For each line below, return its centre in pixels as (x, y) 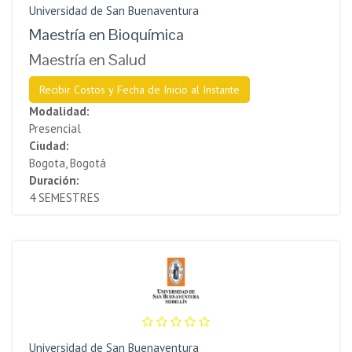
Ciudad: (49, 145)
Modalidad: (59, 111)
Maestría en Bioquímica (106, 34)
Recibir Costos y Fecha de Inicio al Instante (139, 89)
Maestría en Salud (88, 59)
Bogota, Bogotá (68, 163)
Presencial (55, 128)
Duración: (54, 180)
